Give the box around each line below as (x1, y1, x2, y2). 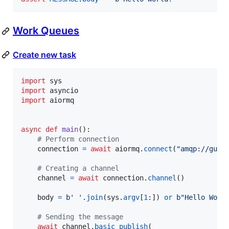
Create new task (13, 50, 76, 60)
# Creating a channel (37, 164, 119, 173)
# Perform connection (37, 135, 119, 144)
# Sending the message (37, 213, 123, 221)
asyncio (50, 86, 78, 95)
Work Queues (13, 25, 79, 37)
